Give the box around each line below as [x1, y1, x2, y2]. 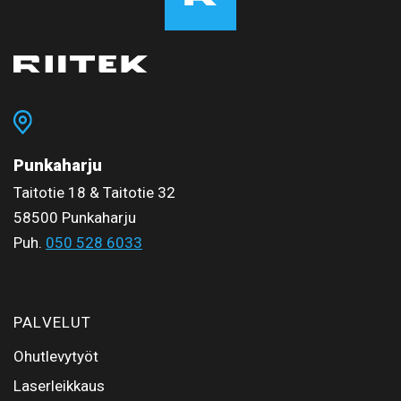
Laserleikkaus [13, 376, 105, 395]
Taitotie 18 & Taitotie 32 [13, 183, 175, 201]
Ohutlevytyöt [13, 346, 98, 365]
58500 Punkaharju [13, 208, 136, 226]
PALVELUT [13, 312, 92, 331]
